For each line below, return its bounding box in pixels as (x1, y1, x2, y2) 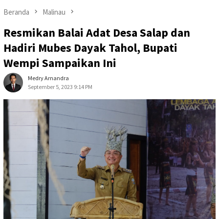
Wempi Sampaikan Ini (3, 55, 116, 71)
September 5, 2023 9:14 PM (28, 83, 92, 91)
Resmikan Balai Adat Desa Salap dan (3, 25, 190, 41)
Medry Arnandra (28, 74, 69, 82)
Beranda (3, 7, 29, 17)
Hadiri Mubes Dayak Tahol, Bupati (3, 40, 177, 56)
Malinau (43, 7, 66, 17)
